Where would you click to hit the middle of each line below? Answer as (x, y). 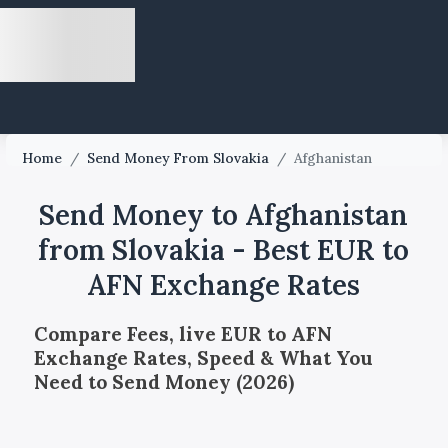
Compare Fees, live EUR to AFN (182, 333)
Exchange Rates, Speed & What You (203, 357)
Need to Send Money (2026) (163, 381)
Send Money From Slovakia (178, 158)
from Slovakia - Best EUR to (224, 250)
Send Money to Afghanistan (224, 215)
